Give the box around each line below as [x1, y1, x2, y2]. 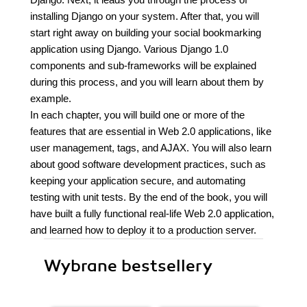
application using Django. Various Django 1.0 [30, 43, 228, 55]
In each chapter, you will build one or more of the [30, 109, 245, 121]
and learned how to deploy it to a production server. [30, 224, 256, 236]
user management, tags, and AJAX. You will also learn [30, 142, 271, 153]
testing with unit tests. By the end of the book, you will [30, 191, 267, 203]
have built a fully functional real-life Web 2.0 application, [30, 208, 274, 219]
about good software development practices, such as [30, 158, 266, 170]
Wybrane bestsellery [44, 256, 212, 276]
